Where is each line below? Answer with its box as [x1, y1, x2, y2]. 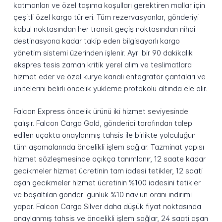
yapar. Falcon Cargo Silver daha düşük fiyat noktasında [13, 202, 201, 212]
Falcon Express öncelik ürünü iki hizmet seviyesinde [13, 107, 188, 116]
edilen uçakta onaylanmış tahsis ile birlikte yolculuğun [13, 130, 196, 140]
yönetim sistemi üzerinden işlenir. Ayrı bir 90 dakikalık [13, 48, 193, 57]
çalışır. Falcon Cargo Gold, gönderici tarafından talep [13, 118, 192, 128]
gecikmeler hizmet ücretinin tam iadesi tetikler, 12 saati [13, 166, 203, 176]
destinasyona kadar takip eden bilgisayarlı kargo [13, 36, 180, 46]
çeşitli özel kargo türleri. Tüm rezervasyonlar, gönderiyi [13, 12, 199, 22]
